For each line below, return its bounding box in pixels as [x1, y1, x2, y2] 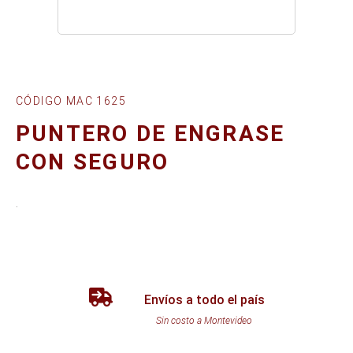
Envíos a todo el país [143, 292, 265, 307]
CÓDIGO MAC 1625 [16, 95, 126, 107]
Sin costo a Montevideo [156, 314, 252, 326]
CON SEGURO [16, 149, 169, 175]
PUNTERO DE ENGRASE [16, 121, 285, 147]
